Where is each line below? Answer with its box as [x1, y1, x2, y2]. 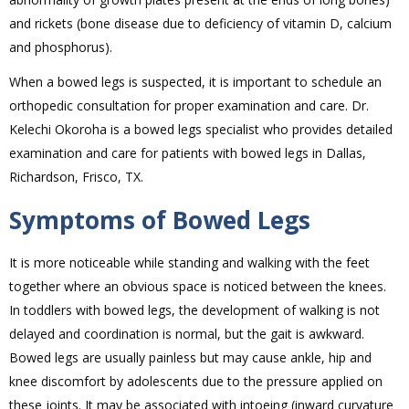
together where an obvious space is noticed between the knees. [9, 278, 386, 296]
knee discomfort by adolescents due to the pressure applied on [9, 372, 383, 391]
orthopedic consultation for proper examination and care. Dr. [9, 97, 369, 115]
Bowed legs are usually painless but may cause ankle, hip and [9, 349, 372, 367]
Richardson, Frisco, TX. [9, 168, 143, 186]
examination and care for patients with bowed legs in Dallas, [9, 144, 366, 163]
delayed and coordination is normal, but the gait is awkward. [9, 325, 364, 343]
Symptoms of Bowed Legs [9, 204, 310, 237]
